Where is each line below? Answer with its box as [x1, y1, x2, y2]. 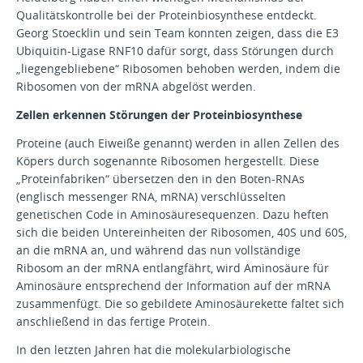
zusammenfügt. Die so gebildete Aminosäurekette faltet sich [16, 296, 344, 312]
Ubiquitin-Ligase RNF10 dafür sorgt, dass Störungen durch [16, 43, 334, 59]
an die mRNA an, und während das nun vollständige [16, 242, 301, 258]
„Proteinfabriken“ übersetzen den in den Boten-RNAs [16, 171, 305, 187]
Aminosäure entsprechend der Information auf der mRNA [16, 278, 331, 294]
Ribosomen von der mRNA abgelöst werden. [16, 79, 256, 95]
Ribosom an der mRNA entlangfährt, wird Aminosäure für [16, 260, 329, 276]
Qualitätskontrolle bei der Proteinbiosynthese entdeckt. [16, 7, 317, 23]
